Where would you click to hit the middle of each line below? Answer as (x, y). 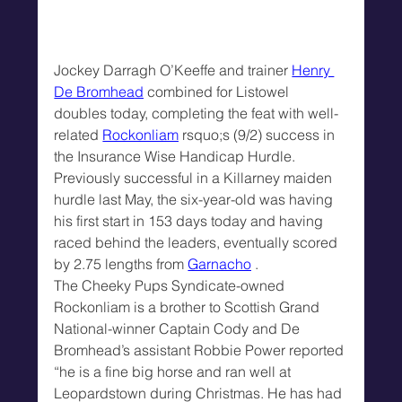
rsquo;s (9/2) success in (259, 134)
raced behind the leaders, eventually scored (198, 242)
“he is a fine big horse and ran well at (175, 371)
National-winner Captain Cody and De (179, 328)
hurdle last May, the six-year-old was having (196, 199)
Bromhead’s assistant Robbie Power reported (201, 350)
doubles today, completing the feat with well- (197, 113)
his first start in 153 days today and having (191, 220)
